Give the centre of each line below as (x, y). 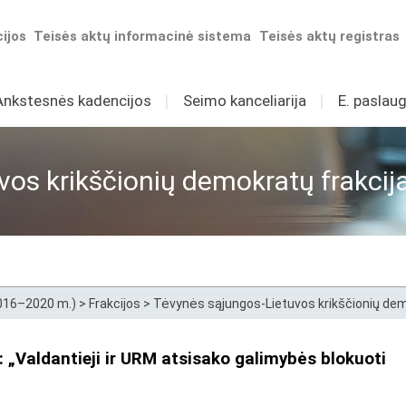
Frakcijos (115, 304)
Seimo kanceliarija (244, 101)
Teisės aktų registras (330, 36)
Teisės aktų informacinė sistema (143, 36)
